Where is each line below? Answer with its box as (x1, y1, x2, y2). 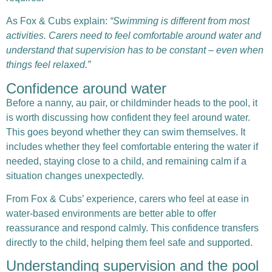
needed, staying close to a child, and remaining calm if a (6, 155, 246, 166)
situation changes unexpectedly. (6, 170, 144, 181)
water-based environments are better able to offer (6, 208, 216, 219)
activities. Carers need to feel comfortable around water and (6, 30, 261, 41)
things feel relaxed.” (6, 59, 90, 70)
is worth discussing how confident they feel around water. (6, 112, 250, 123)
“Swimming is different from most (110, 16, 250, 27)
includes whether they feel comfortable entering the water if (6, 141, 258, 152)
